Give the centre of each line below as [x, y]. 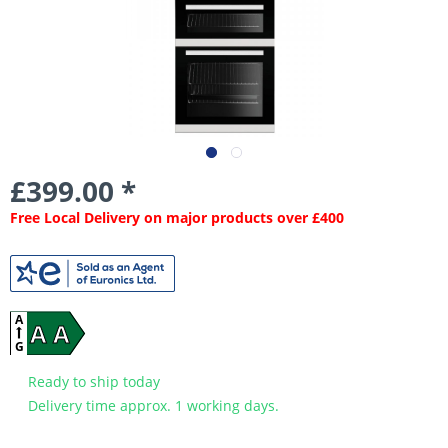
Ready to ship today [92, 382]
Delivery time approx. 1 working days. [151, 406]
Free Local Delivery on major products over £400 [177, 218]
